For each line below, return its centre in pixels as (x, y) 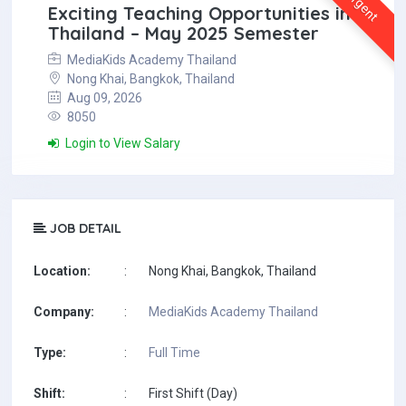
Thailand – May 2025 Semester (184, 33)
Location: (62, 271)
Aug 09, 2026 (103, 98)
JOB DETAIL (84, 228)
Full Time (174, 353)
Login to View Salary (121, 143)
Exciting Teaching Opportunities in (199, 13)
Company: (64, 312)
